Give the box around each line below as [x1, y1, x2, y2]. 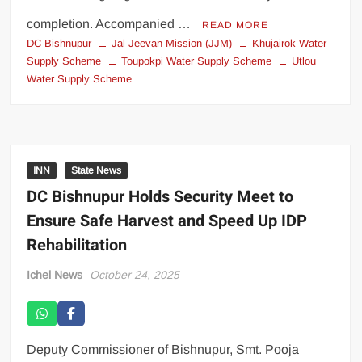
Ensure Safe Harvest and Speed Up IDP [27, 208, 308, 233]
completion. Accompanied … [27, 16, 195, 31]
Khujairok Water [252, 36, 327, 49]
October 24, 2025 [90, 267, 180, 281]
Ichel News [27, 267, 83, 281]
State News [71, 164, 122, 176]
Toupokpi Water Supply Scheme [121, 54, 272, 67]
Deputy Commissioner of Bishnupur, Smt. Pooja [27, 342, 300, 356]
